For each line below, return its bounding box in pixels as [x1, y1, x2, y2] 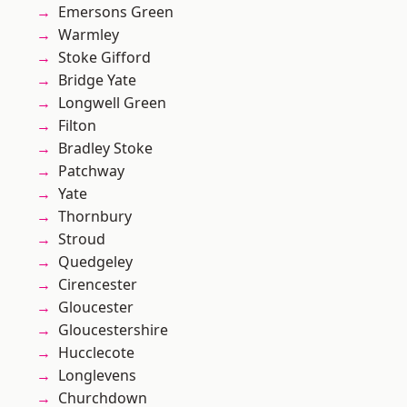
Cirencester [58, 274, 137, 295]
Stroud [58, 229, 105, 250]
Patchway [58, 161, 124, 182]
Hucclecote [58, 342, 134, 363]
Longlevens [58, 365, 136, 386]
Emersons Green [58, 2, 174, 23]
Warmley [58, 25, 119, 45]
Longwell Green [58, 93, 166, 114]
